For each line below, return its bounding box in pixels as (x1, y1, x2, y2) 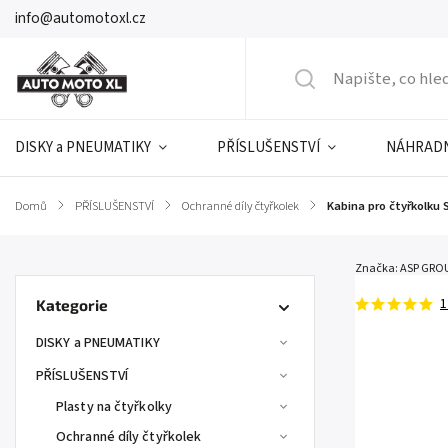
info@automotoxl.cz (15, 8, 146, 29)
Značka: (355, 260, 400, 277)
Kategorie (36, 296, 108, 314)
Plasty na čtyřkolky (56, 397, 172, 417)
